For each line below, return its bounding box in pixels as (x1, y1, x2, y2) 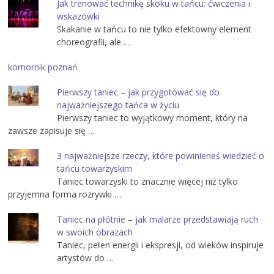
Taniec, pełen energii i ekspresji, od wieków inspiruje (57, 239, 264, 251)
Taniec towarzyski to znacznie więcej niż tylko (57, 175, 239, 187)
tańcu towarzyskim (57, 162, 133, 174)
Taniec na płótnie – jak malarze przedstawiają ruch (57, 213, 259, 225)
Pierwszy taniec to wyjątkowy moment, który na (57, 111, 248, 124)
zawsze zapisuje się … (8, 124, 95, 136)
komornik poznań (8, 61, 78, 73)
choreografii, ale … (57, 35, 131, 48)
